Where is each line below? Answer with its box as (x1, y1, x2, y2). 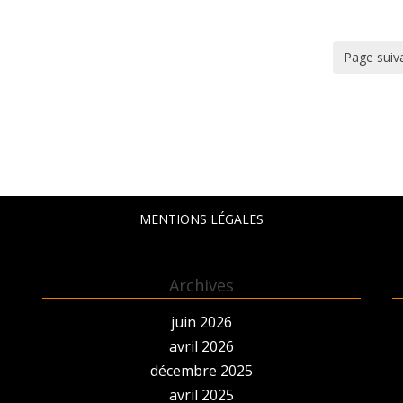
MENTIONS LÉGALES (139, 210, 264, 228)
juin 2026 (170, 311, 232, 332)
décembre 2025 (149, 360, 253, 381)
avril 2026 (168, 336, 234, 356)
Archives (168, 273, 234, 296)
